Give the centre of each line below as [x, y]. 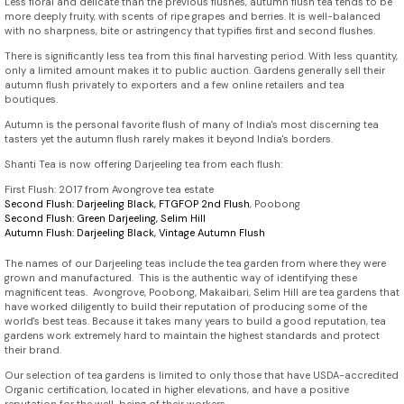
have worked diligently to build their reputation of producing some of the [186, 307]
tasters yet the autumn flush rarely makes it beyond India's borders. [169, 139]
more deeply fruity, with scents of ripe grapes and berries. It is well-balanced [193, 17]
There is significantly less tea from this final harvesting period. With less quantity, [201, 56]
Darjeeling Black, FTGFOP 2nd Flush [163, 204]
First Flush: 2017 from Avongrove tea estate [109, 190]
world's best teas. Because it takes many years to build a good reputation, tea [195, 321]
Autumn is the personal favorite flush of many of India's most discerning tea [192, 125]
